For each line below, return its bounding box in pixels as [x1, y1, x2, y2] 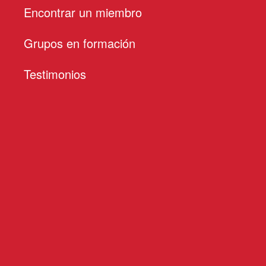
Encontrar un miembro [24, 4, 142, 21]
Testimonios [24, 65, 86, 83]
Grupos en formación [24, 34, 135, 52]
